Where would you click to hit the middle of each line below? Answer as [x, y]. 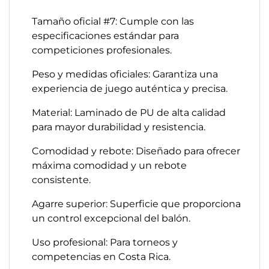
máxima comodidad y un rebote [109, 165]
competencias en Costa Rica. [101, 257]
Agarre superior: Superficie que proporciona [136, 204]
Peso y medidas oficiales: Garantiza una [125, 74]
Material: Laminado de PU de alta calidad [129, 113]
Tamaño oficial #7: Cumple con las [113, 21]
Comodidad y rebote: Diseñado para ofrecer [136, 151]
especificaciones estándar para [105, 36]
